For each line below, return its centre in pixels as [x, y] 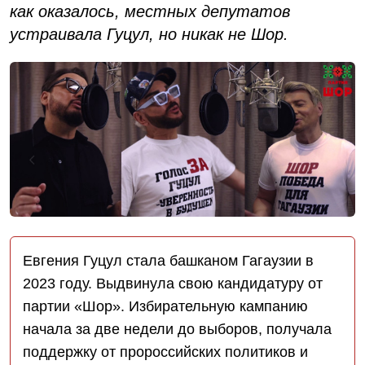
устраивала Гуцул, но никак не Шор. [149, 34]
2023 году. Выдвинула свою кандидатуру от [173, 283]
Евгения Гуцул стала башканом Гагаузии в [168, 260]
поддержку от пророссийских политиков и [165, 352]
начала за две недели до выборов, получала [177, 329]
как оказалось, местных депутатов [150, 11]
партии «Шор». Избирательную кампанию [165, 306]
